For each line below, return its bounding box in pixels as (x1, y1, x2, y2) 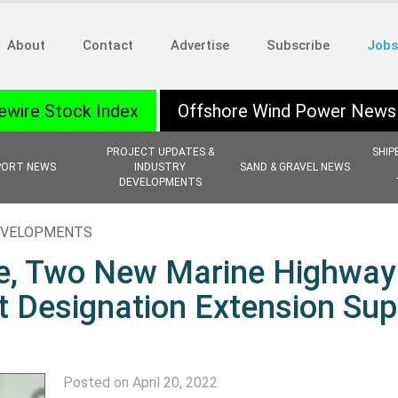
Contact (83, 37, 133, 53)
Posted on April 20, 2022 (62, 374, 218, 391)
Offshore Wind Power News (178, 100, 396, 122)
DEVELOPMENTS (118, 176, 202, 188)
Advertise (171, 37, 229, 53)
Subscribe (267, 37, 330, 53)
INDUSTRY (134, 161, 186, 173)
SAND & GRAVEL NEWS (240, 161, 350, 173)
